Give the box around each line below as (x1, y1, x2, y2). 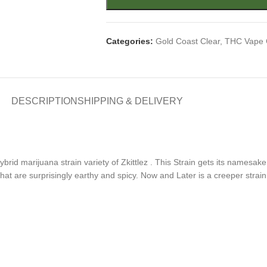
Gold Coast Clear (155, 36, 220, 46)
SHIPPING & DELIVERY (77, 96, 183, 106)
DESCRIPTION (11, 96, 77, 106)
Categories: (105, 36, 153, 46)
